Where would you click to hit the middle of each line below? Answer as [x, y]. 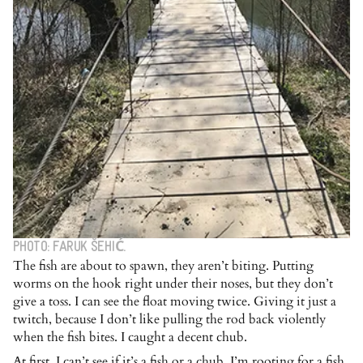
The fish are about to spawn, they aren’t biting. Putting [163, 266]
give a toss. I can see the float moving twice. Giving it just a [175, 302]
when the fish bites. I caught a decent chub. [130, 337]
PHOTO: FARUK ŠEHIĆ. [69, 248]
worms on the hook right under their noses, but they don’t [173, 284]
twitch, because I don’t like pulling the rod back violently [169, 320]
